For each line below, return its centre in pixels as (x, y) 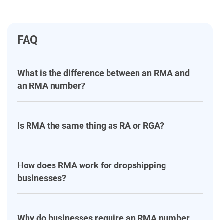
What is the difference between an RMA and (103, 73)
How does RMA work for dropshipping (92, 165)
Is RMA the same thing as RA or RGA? (91, 126)
